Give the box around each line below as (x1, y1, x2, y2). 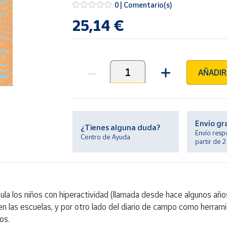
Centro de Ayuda (81, 133, 131, 141)
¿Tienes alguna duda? (81, 123, 161, 132)
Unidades (71, 72, 105, 82)
